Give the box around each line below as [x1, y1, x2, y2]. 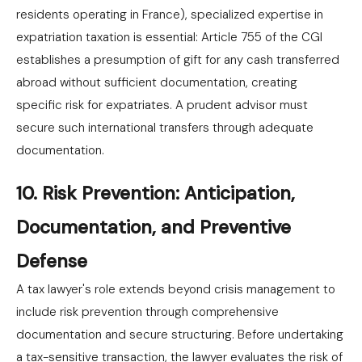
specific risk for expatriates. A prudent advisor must [16, 97, 308, 113]
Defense [16, 249, 87, 273]
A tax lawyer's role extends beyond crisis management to [16, 281, 335, 297]
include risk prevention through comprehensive [16, 304, 279, 320]
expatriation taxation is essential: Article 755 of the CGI [16, 29, 322, 45]
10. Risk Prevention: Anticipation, [16, 181, 295, 205]
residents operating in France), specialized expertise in [16, 6, 323, 23]
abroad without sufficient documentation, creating [16, 74, 297, 90]
